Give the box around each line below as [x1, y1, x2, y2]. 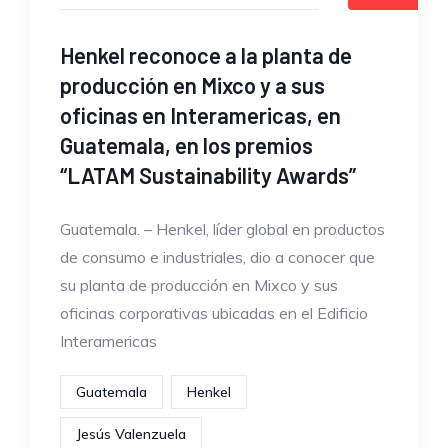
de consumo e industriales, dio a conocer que [60, 246, 375, 267]
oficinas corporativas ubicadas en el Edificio [60, 302, 368, 323]
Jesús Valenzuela [76, 424, 186, 443]
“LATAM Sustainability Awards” [60, 161, 356, 188]
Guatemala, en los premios [60, 131, 313, 158]
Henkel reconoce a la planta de [60, 41, 352, 68]
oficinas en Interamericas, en [60, 101, 341, 128]
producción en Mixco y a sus [60, 71, 325, 98]
